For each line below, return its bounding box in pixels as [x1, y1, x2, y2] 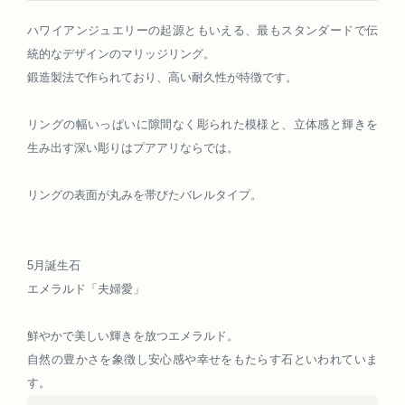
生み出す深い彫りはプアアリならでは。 [27, 141, 239, 155]
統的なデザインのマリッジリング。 [27, 47, 215, 61]
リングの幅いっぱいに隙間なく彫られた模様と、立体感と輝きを [27, 118, 378, 131]
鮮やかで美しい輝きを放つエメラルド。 [27, 329, 239, 343]
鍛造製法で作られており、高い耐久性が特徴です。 [27, 71, 297, 84]
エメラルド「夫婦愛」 [27, 282, 145, 296]
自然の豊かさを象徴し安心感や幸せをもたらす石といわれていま [27, 353, 378, 366]
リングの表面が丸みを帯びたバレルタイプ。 [27, 188, 262, 202]
